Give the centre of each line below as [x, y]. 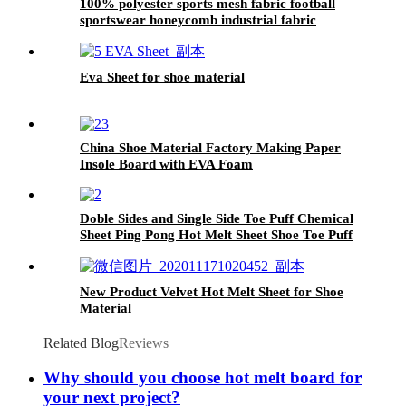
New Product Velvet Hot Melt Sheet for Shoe [212, 291]
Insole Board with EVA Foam [166, 164]
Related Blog [81, 343]
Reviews [144, 343]
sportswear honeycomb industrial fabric [198, 19]
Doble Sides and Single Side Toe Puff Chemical [217, 218]
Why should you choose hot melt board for [203, 378]
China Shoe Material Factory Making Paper [210, 147]
